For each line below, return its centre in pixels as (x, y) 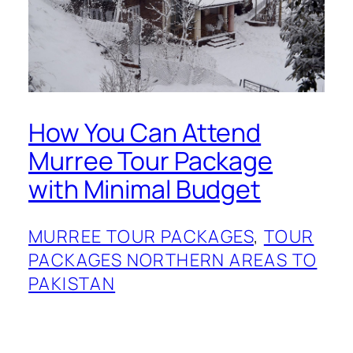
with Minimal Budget (145, 190)
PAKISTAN (72, 283)
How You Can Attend (145, 133)
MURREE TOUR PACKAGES (141, 236)
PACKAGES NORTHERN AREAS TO (173, 260)
